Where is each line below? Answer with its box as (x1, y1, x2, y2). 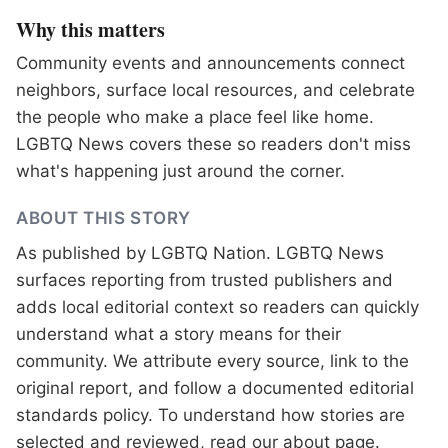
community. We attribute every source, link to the (16, 351, 409, 372)
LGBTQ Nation (151, 243, 266, 264)
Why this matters (16, 15, 165, 45)
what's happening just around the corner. (16, 161, 345, 182)
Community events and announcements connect (16, 53, 405, 74)
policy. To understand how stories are (98, 405, 405, 426)
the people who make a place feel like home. (16, 107, 374, 128)
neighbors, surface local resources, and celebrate (16, 80, 415, 101)
